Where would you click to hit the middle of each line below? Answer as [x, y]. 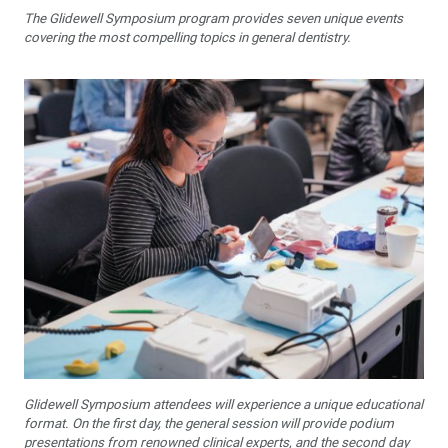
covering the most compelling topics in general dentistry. [189, 37]
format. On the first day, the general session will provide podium [209, 423]
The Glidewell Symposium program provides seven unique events [213, 18]
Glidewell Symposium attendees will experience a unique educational [223, 404]
